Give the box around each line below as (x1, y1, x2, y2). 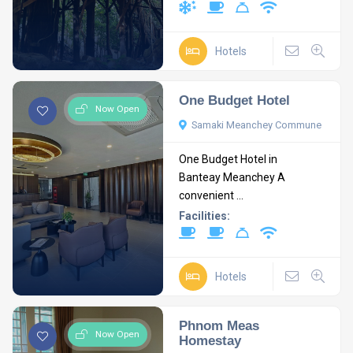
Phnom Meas (179, 318, 260, 333)
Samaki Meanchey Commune (191, 119, 322, 131)
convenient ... (179, 189, 244, 202)
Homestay (179, 333, 242, 348)
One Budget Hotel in (179, 153, 278, 165)
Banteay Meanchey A (179, 171, 286, 184)
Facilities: (179, 210, 231, 222)
